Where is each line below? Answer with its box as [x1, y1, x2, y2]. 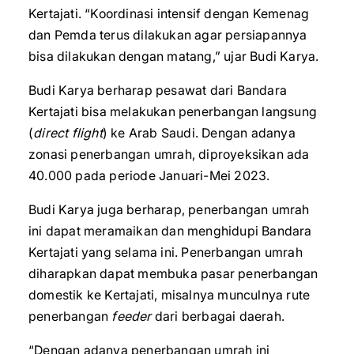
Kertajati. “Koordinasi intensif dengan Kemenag [28, 6, 310, 21]
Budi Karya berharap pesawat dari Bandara [28, 82, 288, 98]
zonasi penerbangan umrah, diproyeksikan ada [28, 146, 310, 162]
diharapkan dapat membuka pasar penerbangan [28, 265, 318, 281]
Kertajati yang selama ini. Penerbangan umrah [28, 244, 303, 260]
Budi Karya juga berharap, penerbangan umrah [28, 201, 310, 217]
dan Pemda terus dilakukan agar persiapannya [28, 27, 307, 43]
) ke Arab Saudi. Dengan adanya [102, 125, 296, 141]
